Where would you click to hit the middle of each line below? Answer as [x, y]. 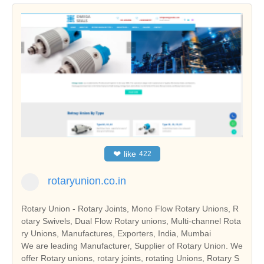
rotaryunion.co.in [87, 181]
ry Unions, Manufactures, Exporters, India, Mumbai [116, 234]
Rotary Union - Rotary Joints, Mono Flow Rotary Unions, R [130, 209]
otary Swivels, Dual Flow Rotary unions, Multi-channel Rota [131, 221]
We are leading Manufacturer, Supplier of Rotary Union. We [132, 246]
